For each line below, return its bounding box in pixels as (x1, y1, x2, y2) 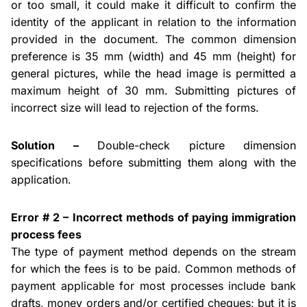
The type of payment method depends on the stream (11, 245, 296, 258)
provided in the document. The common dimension (11, 32, 296, 46)
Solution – (11, 138, 79, 152)
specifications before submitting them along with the (11, 156, 296, 169)
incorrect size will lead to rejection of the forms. (11, 101, 259, 114)
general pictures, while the (11, 66, 156, 80)
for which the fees (11, 262, 111, 275)
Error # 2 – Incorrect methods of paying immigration (11, 210, 296, 224)
